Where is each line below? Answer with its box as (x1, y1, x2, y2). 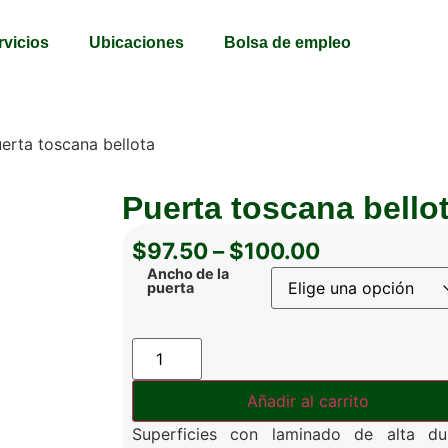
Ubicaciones (88, 34, 184, 51)
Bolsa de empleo (223, 34, 351, 51)
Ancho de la (147, 265, 229, 282)
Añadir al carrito (247, 391, 369, 411)
